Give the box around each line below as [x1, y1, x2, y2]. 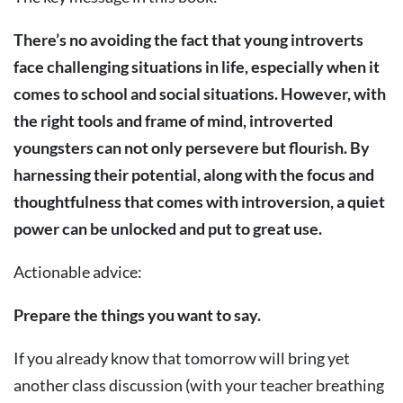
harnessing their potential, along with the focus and [13, 165, 374, 184]
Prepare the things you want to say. [13, 305, 261, 325]
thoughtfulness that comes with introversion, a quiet [13, 192, 385, 211]
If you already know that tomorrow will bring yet [13, 348, 350, 368]
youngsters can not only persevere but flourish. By [13, 138, 370, 157]
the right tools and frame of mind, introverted [13, 111, 333, 130]
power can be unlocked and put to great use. [13, 219, 322, 238]
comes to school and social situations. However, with [13, 84, 386, 103]
